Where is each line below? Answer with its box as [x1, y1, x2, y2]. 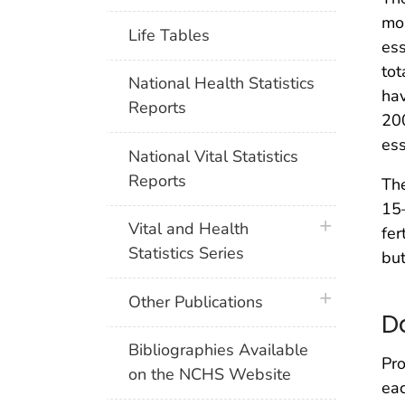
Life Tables [128, 24, 211, 46]
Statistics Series [128, 242, 245, 265]
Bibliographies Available [128, 339, 309, 362]
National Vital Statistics [128, 145, 299, 167]
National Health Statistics [128, 72, 316, 95]
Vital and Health [128, 218, 250, 240]
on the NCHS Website [128, 363, 292, 386]
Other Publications [128, 290, 264, 313]
